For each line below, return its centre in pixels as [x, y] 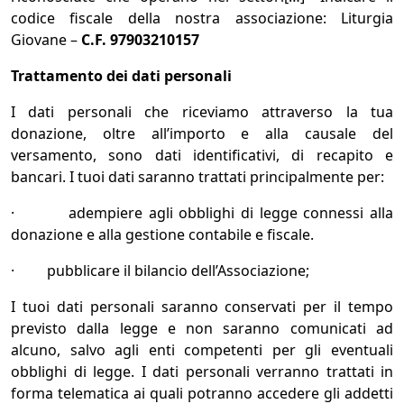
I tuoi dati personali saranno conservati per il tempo [202, 307]
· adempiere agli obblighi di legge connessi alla [202, 213]
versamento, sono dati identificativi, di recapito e [202, 156]
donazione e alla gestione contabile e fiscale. [162, 235]
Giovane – [46, 40]
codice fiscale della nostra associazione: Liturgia [202, 18]
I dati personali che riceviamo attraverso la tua [202, 112]
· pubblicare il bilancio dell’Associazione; [160, 271]
